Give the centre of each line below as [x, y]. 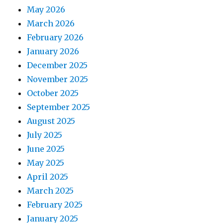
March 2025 [51, 190]
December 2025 [57, 65]
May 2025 [46, 163]
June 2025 [46, 149]
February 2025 [55, 204]
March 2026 [51, 23]
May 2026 [46, 9]
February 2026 [56, 37]
